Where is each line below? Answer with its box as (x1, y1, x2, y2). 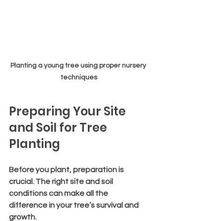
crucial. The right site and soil (9, 177, 114, 185)
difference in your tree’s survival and (9, 201, 140, 209)
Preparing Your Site (9, 103, 128, 119)
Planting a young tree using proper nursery (10, 62, 147, 69)
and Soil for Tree (9, 119, 110, 136)
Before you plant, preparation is (9, 165, 125, 174)
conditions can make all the (9, 189, 110, 197)
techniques (61, 74, 97, 81)
